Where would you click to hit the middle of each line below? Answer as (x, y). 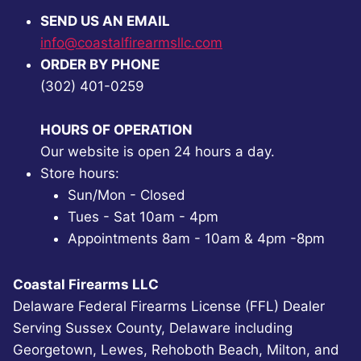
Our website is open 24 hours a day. (158, 151)
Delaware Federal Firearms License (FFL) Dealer (169, 306)
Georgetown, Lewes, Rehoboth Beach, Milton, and (176, 349)
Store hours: (80, 173)
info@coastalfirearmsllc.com (131, 42)
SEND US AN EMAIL (105, 21)
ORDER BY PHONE (100, 64)
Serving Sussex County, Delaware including (153, 328)
